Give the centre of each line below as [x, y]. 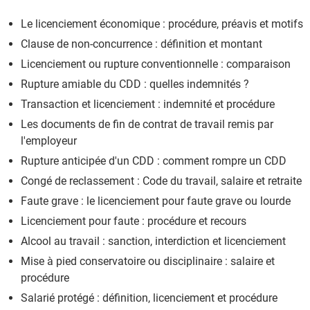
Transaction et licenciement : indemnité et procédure [148, 104]
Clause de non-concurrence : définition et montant [142, 44]
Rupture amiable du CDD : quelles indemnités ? [135, 84]
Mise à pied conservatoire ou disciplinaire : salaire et [148, 261]
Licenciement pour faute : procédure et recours [134, 221]
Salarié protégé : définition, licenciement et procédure [149, 298]
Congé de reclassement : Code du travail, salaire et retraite [161, 181]
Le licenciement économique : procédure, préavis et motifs [162, 24]
